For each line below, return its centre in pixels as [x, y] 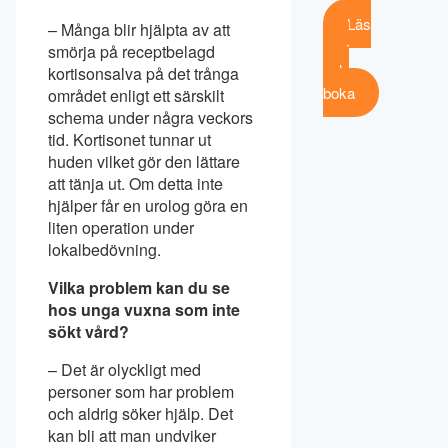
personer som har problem [141, 391]
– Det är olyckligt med [124, 369]
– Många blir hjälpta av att [139, 29]
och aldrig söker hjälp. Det [140, 413]
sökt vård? [88, 331]
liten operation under [121, 227]
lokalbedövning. [106, 249]
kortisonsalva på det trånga [143, 73]
